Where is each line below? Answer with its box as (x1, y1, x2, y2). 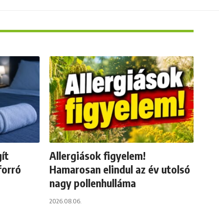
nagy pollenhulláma (49, 175, 136, 190)
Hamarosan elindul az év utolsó (49, 162, 190, 176)
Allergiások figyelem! (49, 148, 146, 162)
